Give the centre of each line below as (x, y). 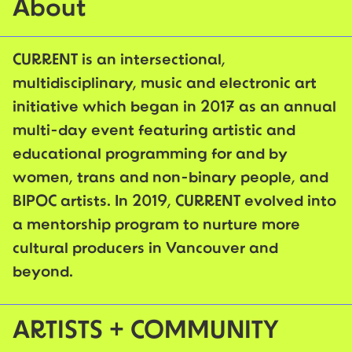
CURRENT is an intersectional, (119, 61)
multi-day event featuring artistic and (154, 132)
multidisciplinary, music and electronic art (165, 84)
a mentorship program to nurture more (156, 226)
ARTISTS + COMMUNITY (146, 332)
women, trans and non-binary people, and (170, 179)
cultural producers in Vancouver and (145, 249)
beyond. (43, 273)
